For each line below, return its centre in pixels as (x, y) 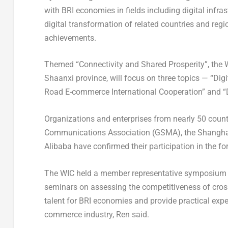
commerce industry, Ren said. (96, 214)
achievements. (70, 38)
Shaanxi (59, 78)
